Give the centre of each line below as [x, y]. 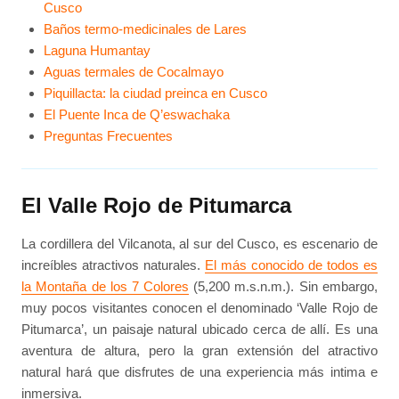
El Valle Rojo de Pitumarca [157, 206]
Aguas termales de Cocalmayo [133, 71]
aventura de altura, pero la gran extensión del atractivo [199, 351]
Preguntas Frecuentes [108, 135]
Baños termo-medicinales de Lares [145, 28]
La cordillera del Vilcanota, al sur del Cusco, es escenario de [199, 244]
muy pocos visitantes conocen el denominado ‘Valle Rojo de [199, 308]
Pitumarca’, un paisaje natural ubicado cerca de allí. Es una [199, 330]
